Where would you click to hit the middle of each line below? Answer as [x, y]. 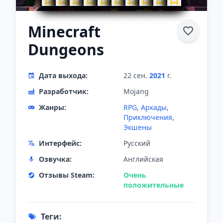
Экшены [138, 127]
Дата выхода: [63, 75]
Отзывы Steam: [67, 175]
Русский [137, 143]
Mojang [136, 91]
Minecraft [64, 32]
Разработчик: [64, 91]
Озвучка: [55, 159]
